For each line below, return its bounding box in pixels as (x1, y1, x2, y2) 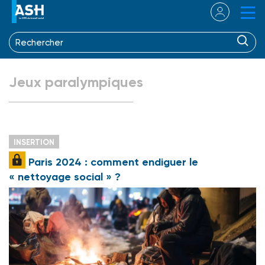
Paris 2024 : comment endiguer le (25, 155, 198, 169)
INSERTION (14, 137, 54, 147)
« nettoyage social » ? (9, 170, 121, 183)
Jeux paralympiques (9, 73, 143, 91)
